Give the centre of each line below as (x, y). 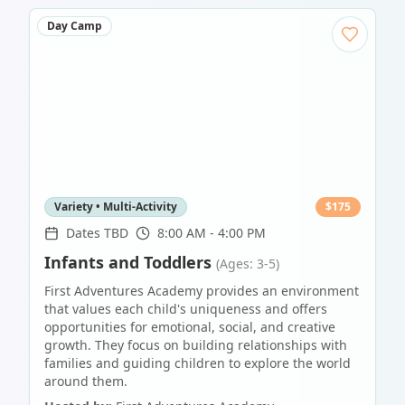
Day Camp (75, 26)
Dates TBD (97, 233)
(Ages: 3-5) (248, 264)
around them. (86, 381)
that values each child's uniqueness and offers (186, 309)
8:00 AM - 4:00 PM (212, 233)
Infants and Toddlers (128, 263)
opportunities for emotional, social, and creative (190, 327)
